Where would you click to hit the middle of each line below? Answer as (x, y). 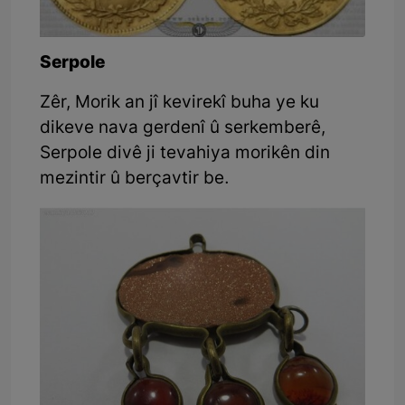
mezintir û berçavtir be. (135, 179)
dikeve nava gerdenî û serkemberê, (183, 128)
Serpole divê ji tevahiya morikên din (185, 154)
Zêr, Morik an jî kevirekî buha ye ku (179, 103)
